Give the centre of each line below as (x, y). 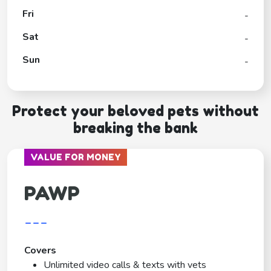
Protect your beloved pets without (135, 111)
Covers (40, 250)
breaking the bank (135, 128)
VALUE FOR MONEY (76, 157)
